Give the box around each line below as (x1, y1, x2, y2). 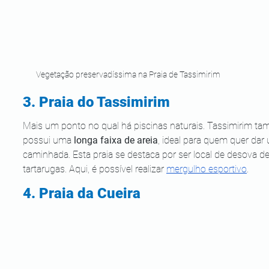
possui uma (23, 134, 74, 146)
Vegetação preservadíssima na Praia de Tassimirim (35, 69, 220, 79)
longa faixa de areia (74, 134, 158, 146)
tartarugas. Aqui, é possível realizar (23, 163, 166, 175)
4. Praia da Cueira (23, 184, 141, 202)
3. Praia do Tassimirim (23, 93, 170, 110)
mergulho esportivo (166, 163, 247, 175)
